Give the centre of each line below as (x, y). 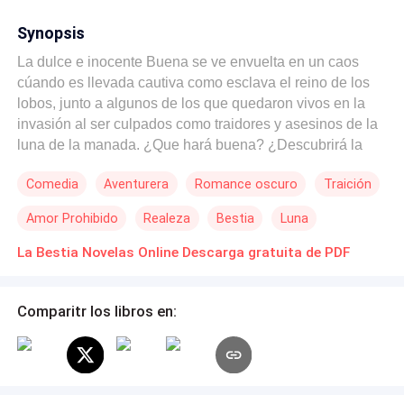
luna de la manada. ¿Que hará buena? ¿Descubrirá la (190, 144)
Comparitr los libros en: (97, 311)
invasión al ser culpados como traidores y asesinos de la (198, 124)
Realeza (167, 218)
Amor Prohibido (72, 218)
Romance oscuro (246, 184)
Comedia (52, 184)
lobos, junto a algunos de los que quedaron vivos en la (192, 103)
